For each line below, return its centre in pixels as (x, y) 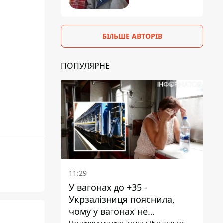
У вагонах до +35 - (108, 187)
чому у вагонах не (108, 211)
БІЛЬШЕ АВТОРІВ (132, 36)
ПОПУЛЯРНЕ (85, 65)
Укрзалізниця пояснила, (122, 199)
